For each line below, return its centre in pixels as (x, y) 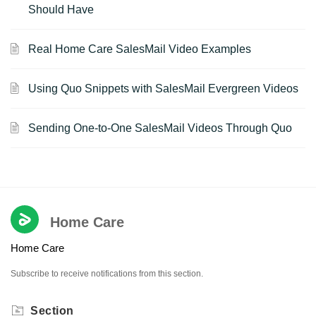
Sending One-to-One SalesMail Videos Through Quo (160, 128)
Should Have (61, 10)
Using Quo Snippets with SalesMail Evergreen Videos (163, 89)
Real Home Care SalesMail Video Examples (140, 49)
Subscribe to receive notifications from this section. (107, 274)
